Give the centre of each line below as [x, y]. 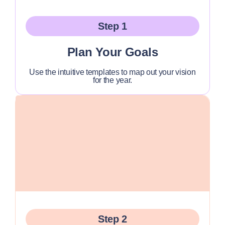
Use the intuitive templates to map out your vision [113, 72]
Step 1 [113, 26]
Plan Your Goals [113, 52]
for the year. [113, 80]
